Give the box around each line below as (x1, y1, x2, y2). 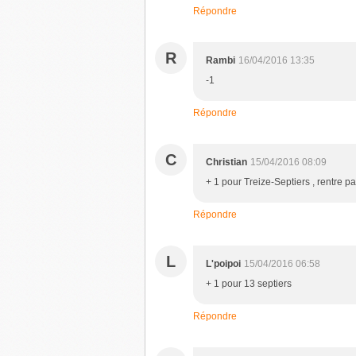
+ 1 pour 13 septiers (206, 278, 292, 289)
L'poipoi (206, 258, 241, 269)
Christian (206, 157, 247, 168)
